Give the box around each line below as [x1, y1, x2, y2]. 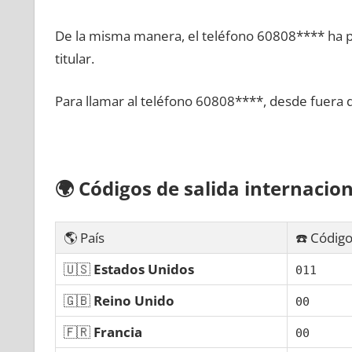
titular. [54, 49, 94, 68]
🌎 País [63, 228, 104, 247]
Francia [93, 322, 142, 341]
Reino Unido [93, 291, 174, 310]
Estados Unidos [93, 259, 194, 278]
